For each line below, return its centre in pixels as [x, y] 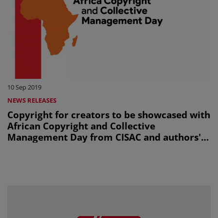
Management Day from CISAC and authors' [104, 137]
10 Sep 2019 [24, 87]
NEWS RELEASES [32, 100]
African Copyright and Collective [81, 126]
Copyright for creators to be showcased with [109, 114]
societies [27, 148]
